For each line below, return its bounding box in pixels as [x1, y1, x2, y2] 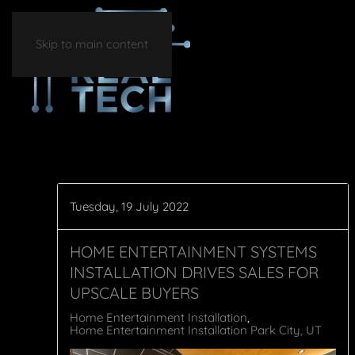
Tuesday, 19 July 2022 [70, 199, 189, 214]
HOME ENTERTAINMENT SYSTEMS [70, 242, 317, 261]
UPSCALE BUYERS [70, 283, 199, 303]
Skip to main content [36, 36, 148, 52]
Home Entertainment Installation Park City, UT [70, 323, 322, 338]
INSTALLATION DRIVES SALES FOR [70, 262, 319, 282]
